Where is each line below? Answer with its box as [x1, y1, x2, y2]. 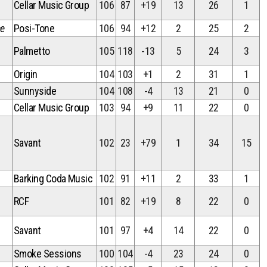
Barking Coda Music [14, 172, 93, 185]
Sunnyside [14, 85, 57, 97]
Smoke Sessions [14, 247, 82, 260]
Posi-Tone [14, 22, 55, 35]
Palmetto [14, 45, 50, 57]
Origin [14, 68, 38, 80]
